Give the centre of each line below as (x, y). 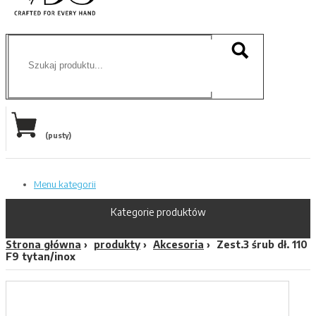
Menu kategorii (65, 184)
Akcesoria (178, 244)
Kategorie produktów (158, 212)
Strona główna (43, 244)
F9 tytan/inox (41, 256)
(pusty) (58, 135)
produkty (117, 244)
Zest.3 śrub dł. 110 (262, 244)
